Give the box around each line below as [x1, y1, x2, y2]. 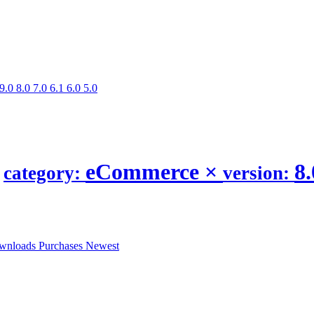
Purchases [39, 240, 86, 252]
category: [4, 162, 86, 184]
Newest [86, 240, 119, 252]
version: [223, 162, 294, 184]
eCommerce [86, 158, 205, 184]
